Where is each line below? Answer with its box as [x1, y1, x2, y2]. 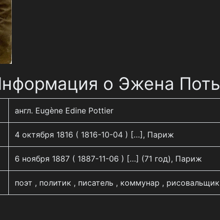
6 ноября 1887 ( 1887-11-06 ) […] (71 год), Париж [15, 154, 202, 164]
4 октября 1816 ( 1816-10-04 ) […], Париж [15, 130, 174, 139]
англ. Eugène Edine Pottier [15, 106, 113, 115]
